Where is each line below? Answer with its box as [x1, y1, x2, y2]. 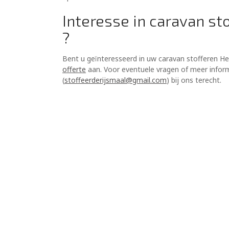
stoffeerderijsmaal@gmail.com [64, 75, 167, 85]
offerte [62, 64, 86, 75]
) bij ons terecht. [167, 75, 223, 85]
